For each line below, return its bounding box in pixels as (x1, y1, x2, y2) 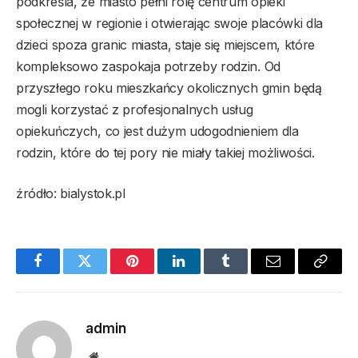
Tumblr (225, 265, 268, 280)
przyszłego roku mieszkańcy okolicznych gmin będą (16, 80, 322, 97)
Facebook (36, 265, 93, 280)
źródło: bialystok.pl (16, 185, 125, 202)
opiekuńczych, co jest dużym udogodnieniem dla (16, 123, 299, 140)
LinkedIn (177, 265, 231, 280)
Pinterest (130, 265, 181, 280)
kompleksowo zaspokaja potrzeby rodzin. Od (16, 58, 280, 75)
